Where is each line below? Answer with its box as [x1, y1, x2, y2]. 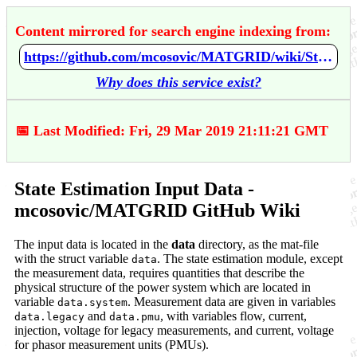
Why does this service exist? [96, 74, 261, 90]
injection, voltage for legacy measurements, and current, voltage [14, 323, 334, 337]
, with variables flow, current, [160, 308, 307, 323]
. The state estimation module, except [157, 251, 343, 265]
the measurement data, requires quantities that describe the [14, 265, 304, 280]
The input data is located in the [14, 237, 171, 251]
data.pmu [109, 310, 160, 323]
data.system [57, 296, 127, 308]
